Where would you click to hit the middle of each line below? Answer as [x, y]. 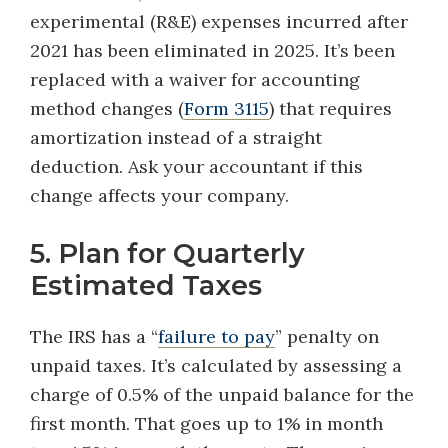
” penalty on [327, 336]
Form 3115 [226, 108]
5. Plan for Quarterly [167, 253]
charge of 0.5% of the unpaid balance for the [222, 394]
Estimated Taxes [146, 285]
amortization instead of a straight [176, 137]
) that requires [330, 108]
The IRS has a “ [94, 336]
